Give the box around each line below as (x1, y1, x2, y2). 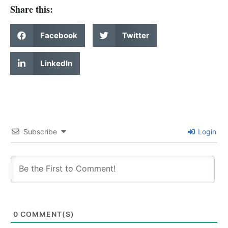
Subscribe (23, 127, 57, 136)
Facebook (40, 30, 77, 40)
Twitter (122, 30, 149, 40)
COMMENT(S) (18, 210, 74, 219)
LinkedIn (40, 58, 72, 68)
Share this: (10, 3, 53, 16)
